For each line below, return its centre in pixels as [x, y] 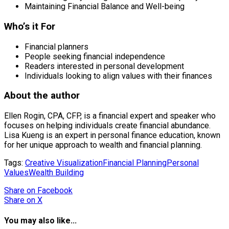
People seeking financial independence [95, 56]
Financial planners [56, 47]
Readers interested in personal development [104, 66]
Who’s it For [30, 26]
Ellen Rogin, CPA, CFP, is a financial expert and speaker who [110, 116]
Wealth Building [56, 173]
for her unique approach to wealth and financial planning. [103, 145]
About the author [42, 96]
